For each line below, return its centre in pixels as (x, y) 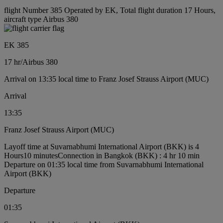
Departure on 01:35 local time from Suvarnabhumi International (104, 165)
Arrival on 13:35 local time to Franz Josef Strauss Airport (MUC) (106, 79)
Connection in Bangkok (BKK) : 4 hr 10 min (129, 156)
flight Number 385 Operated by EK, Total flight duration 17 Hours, (110, 10)
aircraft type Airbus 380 (41, 19)
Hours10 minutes (31, 156)
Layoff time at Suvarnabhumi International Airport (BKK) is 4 (102, 147)
